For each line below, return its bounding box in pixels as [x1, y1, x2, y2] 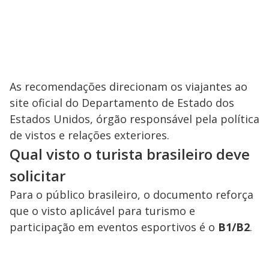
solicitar [10, 165, 65, 186]
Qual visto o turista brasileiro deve [10, 144, 250, 164]
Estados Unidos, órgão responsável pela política [10, 111, 259, 126]
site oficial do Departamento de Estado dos [10, 95, 234, 110]
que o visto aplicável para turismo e [10, 203, 195, 218]
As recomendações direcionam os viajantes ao [10, 79, 247, 94]
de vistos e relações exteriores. [10, 127, 169, 142]
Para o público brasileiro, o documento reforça [10, 187, 253, 202]
